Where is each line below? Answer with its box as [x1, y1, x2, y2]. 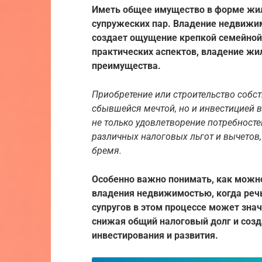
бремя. [92, 144, 122, 156]
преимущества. [92, 60, 161, 71]
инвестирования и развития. [92, 229, 218, 241]
